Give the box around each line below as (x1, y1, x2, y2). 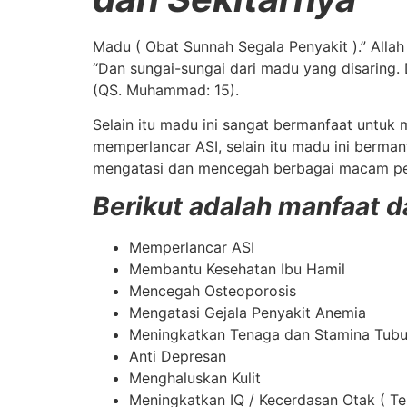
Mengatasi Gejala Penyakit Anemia (129, 303, 366, 323)
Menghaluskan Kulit (129, 369, 261, 388)
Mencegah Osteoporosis (129, 282, 296, 301)
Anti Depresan (129, 347, 226, 366)
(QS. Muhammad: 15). (93, 80, 239, 99)
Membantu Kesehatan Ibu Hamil (129, 260, 345, 279)
